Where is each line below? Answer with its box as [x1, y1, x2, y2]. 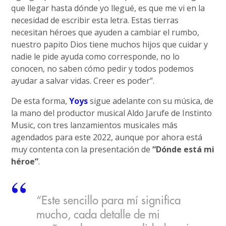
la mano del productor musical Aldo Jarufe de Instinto [11, 107, 212, 119]
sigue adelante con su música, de [88, 95, 214, 107]
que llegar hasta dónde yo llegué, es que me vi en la [11, 3, 205, 14]
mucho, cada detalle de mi [36, 209, 160, 221]
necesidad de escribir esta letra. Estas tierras [11, 15, 179, 26]
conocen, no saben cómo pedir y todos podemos [11, 63, 194, 75]
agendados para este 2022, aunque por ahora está [11, 132, 203, 143]
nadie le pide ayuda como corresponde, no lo [11, 51, 180, 63]
